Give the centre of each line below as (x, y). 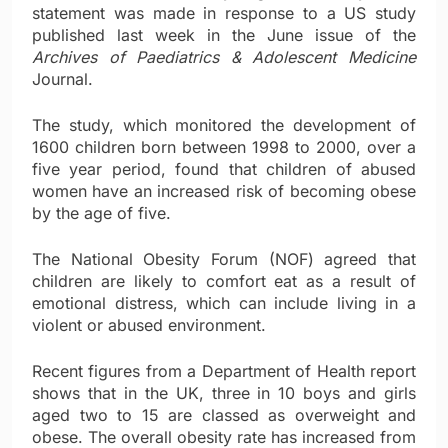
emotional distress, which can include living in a (224, 303)
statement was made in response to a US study (224, 13)
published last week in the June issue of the (224, 35)
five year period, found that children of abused (224, 169)
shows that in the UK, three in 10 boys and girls (224, 393)
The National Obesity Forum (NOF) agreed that (224, 259)
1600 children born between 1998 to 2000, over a (224, 147)
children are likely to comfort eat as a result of (224, 281)
